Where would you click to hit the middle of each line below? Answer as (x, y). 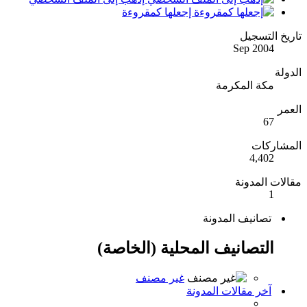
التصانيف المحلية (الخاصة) (186, 248)
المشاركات (277, 146)
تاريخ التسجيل (271, 36)
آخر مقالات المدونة (229, 291)
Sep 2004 (254, 49)
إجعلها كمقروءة (158, 12)
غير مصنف (160, 278)
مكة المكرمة (245, 86)
